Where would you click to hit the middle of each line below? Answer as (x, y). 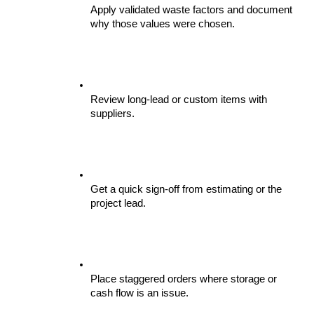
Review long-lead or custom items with (179, 100)
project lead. (118, 204)
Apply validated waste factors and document (191, 10)
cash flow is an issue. (139, 293)
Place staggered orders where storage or (184, 279)
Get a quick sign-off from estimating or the (186, 190)
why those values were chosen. (163, 24)
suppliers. (112, 114)
